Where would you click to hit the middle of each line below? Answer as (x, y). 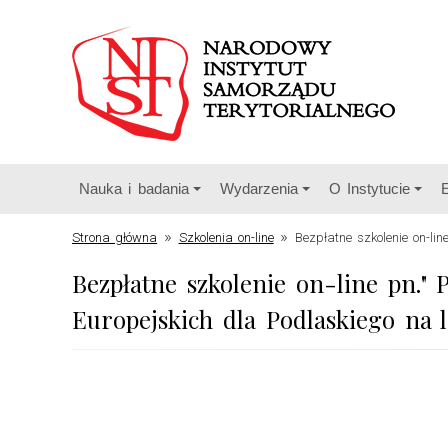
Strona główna (115, 237)
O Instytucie (369, 188)
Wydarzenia (258, 188)
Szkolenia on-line (226, 237)
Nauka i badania (134, 188)
